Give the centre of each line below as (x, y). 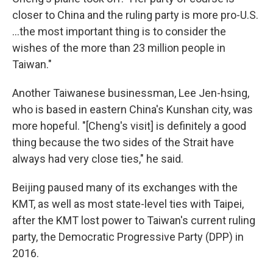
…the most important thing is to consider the (119, 31)
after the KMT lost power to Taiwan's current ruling (134, 220)
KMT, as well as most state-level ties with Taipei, (128, 204)
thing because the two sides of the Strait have (123, 142)
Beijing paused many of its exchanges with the (125, 187)
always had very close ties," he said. (98, 159)
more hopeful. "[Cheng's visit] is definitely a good (129, 126)
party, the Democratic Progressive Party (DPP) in (128, 237)
